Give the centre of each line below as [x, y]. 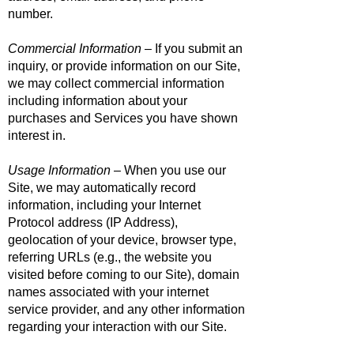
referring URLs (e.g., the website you [110, 257]
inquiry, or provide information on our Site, [124, 66]
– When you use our [168, 170]
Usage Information [59, 170]
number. [30, 14]
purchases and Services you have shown [123, 118]
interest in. [37, 136]
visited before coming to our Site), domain [124, 275]
